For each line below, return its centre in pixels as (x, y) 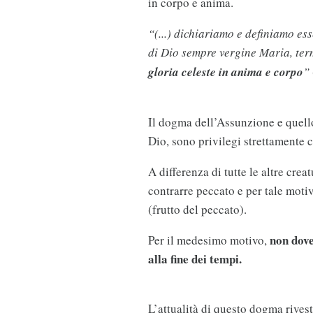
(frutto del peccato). (197, 209)
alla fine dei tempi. (195, 259)
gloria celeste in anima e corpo (225, 72)
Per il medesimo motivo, (209, 240)
